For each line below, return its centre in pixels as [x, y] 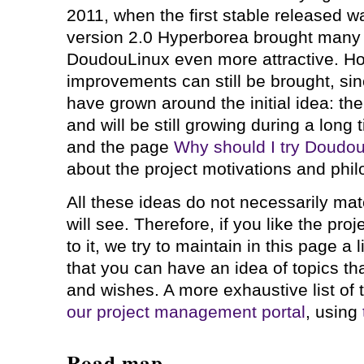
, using [334, 312]
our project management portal [186, 312]
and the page [120, 147]
